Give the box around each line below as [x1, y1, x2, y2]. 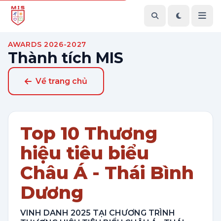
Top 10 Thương [20, 122, 157, 144]
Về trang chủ [36, 76, 87, 86]
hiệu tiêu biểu [20, 142, 149, 164]
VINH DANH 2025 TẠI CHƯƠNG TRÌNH [20, 208, 175, 218]
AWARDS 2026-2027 [8, 40, 87, 49]
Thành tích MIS [8, 49, 123, 67]
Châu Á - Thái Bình [20, 162, 194, 184]
